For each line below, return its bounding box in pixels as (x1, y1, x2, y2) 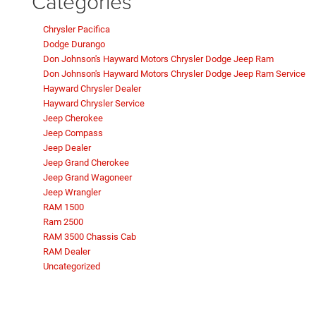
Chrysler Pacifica (43, 24, 110, 35)
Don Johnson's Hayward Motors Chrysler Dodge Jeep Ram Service (43, 68, 305, 80)
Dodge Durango (43, 39, 105, 50)
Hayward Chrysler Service (43, 98, 145, 109)
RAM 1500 (43, 202, 84, 213)
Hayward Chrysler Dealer (43, 83, 141, 95)
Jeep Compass (43, 128, 103, 139)
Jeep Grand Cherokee (43, 157, 129, 169)
